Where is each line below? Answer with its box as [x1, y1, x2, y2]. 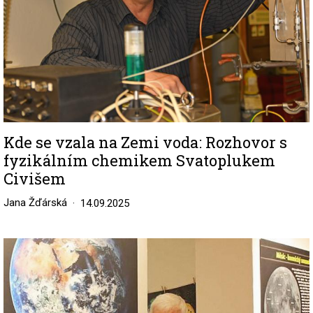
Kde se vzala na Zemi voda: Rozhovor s [3, 132, 287, 153]
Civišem [3, 168, 66, 189]
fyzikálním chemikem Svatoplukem [3, 150, 275, 171]
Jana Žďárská [3, 196, 67, 210]
